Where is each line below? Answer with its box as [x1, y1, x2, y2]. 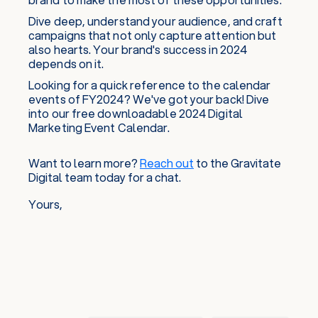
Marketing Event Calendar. [28, 119, 170, 136]
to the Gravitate [194, 155, 281, 171]
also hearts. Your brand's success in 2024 [28, 41, 248, 57]
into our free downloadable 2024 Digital [28, 105, 243, 121]
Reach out [140, 155, 194, 171]
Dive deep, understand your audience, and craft [28, 13, 283, 29]
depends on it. [28, 55, 104, 72]
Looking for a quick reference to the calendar [28, 77, 271, 93]
